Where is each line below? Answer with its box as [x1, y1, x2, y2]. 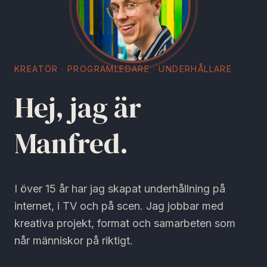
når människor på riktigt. [14, 234, 133, 247]
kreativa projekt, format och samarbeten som [14, 216, 235, 229]
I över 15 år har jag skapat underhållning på [14, 182, 225, 195]
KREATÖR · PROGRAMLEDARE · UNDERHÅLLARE [14, 63, 232, 74]
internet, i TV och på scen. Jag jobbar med [14, 199, 223, 212]
